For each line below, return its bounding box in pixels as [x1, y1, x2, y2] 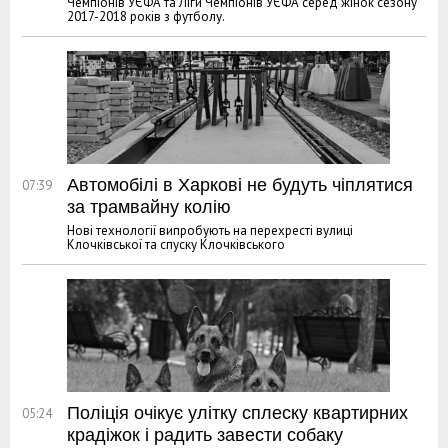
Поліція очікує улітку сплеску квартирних [67, 402, 408, 423]
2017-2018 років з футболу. [67, 7, 225, 25]
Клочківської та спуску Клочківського [67, 235, 285, 253]
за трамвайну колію [67, 196, 231, 217]
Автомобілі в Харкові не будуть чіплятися [67, 174, 413, 195]
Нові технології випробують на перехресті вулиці [67, 221, 353, 239]
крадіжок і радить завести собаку [67, 424, 343, 445]
